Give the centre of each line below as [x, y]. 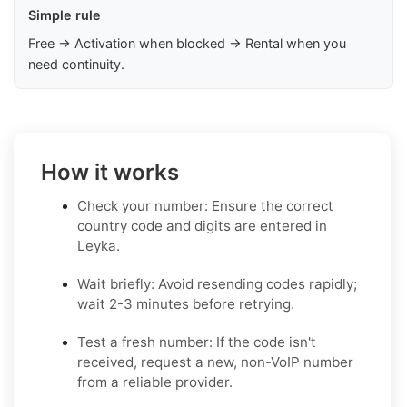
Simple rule [65, 15]
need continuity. [76, 65]
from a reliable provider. [155, 382]
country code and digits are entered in [202, 226]
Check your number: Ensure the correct [205, 206]
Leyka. [99, 246]
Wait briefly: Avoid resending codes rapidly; [217, 284]
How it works [110, 173]
